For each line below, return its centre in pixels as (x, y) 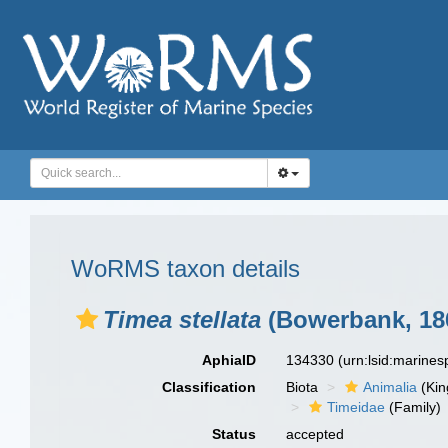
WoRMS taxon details (185, 268)
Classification (209, 387)
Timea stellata (182, 319)
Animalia (390, 387)
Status (234, 434)
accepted (315, 434)
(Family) (413, 407)
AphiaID (229, 360)
